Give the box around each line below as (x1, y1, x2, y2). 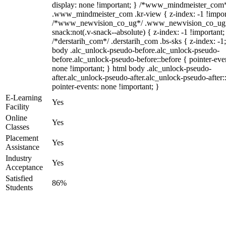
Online (6, 114, 27, 122)
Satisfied (6, 174, 33, 183)
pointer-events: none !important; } (52, 82, 159, 91)
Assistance (6, 143, 39, 151)
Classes (6, 123, 29, 131)
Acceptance (6, 163, 43, 172)
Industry (6, 154, 32, 162)
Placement (6, 134, 38, 142)
